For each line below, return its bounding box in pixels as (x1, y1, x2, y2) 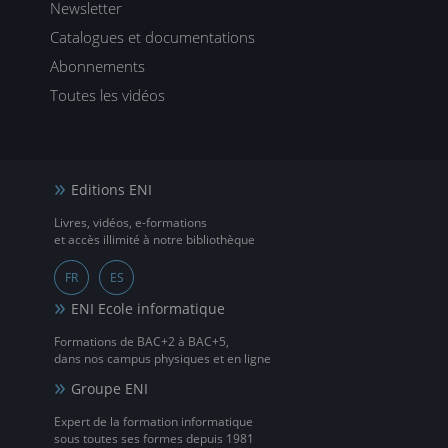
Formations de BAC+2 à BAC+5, (54, 333, 230, 350)
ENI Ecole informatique (71, 299, 226, 318)
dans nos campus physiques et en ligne (54, 350, 272, 367)
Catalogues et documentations (50, 27, 255, 47)
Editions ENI (71, 180, 153, 199)
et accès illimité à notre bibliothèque (54, 231, 256, 248)
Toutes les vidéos (50, 85, 165, 105)
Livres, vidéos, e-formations (54, 214, 208, 231)
